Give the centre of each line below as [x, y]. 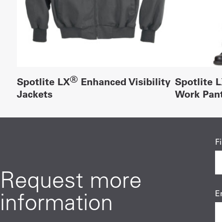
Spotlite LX [43, 81]
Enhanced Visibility [124, 81]
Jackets [34, 94]
